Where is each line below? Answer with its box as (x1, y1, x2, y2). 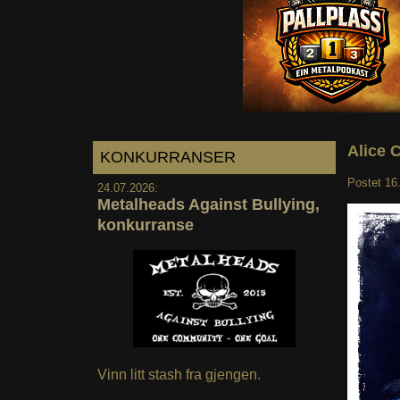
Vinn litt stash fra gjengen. (96, 367, 261, 383)
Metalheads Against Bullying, (96, 195, 320, 213)
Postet (346, 175, 385, 189)
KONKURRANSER (100, 147, 236, 166)
